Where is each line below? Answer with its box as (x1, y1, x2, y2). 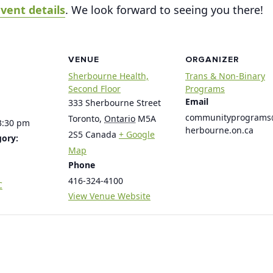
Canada (85, 129, 116, 141)
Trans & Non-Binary (185, 70, 265, 82)
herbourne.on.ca (185, 124, 253, 136)
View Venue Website (68, 190, 151, 202)
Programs (185, 83, 225, 95)
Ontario (104, 113, 135, 125)
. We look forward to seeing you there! (65, 2, 263, 18)
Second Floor (68, 83, 121, 95)
